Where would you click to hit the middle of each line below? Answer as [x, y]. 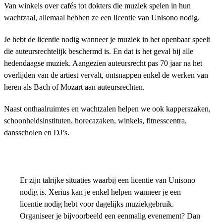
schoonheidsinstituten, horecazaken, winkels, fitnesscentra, [95, 121]
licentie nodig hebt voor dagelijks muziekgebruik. [97, 204]
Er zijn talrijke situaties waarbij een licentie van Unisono [108, 180]
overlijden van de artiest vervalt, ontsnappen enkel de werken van [106, 75]
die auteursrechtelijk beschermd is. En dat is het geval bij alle [99, 51]
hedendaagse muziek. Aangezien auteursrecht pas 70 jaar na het [103, 63]
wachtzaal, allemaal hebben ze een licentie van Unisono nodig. [102, 18]
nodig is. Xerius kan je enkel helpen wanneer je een [100, 192]
